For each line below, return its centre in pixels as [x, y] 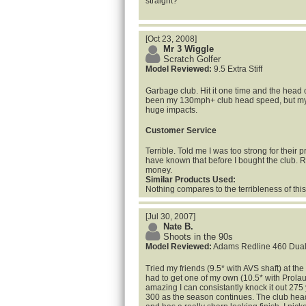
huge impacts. [171, 110]
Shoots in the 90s [198, 237]
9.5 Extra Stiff [237, 69]
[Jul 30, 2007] [170, 217]
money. [159, 170]
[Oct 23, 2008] [171, 39]
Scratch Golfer [192, 59]
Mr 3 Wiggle [189, 49]
